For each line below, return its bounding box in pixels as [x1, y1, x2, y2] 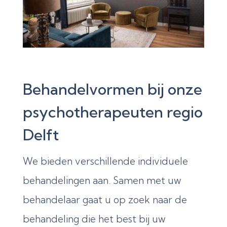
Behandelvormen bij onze [22, 79, 202, 99]
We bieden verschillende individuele [22, 155, 188, 167]
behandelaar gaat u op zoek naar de [22, 193, 187, 206]
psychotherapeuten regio [22, 102, 203, 122]
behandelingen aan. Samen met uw [22, 174, 181, 186]
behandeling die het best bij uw [22, 212, 166, 225]
